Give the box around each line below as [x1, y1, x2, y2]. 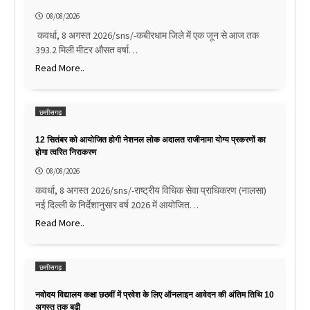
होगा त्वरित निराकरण [35, 147, 96, 158]
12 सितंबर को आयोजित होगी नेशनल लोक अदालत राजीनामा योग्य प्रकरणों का [35, 135, 266, 145]
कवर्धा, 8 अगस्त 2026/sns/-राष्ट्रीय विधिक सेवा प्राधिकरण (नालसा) [35, 184, 266, 197]
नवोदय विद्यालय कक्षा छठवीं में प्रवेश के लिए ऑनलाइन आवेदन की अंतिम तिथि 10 [35, 290, 274, 300]
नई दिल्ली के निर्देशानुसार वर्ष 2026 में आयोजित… [35, 199, 199, 212]
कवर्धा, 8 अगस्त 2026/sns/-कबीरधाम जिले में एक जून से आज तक [35, 29, 259, 42]
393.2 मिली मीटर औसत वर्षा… [35, 44, 138, 57]
